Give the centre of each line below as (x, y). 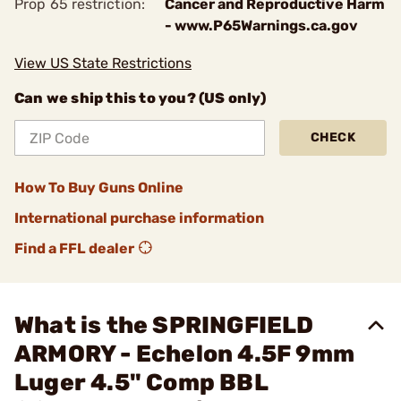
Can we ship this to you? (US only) (140, 98)
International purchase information (139, 218)
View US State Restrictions (103, 63)
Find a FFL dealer (74, 248)
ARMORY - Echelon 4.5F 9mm (185, 354)
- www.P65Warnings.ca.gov (261, 26)
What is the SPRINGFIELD (164, 325)
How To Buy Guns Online (99, 188)
